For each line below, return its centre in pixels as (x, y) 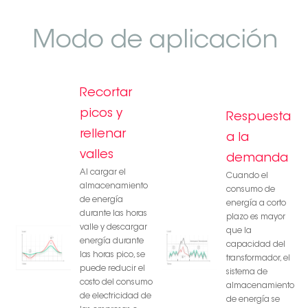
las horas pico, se (112, 255)
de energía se (253, 300)
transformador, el (258, 259)
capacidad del (256, 245)
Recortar (106, 94)
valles (97, 156)
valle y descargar (113, 228)
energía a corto (256, 204)
